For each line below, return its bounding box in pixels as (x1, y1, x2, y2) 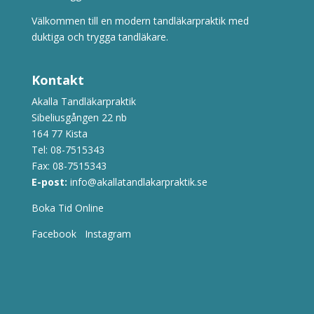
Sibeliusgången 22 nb (31, 111, 127, 125)
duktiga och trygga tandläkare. (31, 29, 168, 43)
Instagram (84, 227, 131, 241)
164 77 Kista (31, 127, 88, 141)
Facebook (31, 227, 76, 241)
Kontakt (31, 71, 84, 89)
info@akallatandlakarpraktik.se (69, 175, 207, 189)
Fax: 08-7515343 (31, 159, 107, 173)
